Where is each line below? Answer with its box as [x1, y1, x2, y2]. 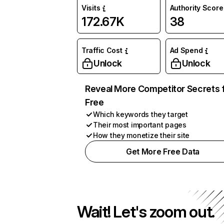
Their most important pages [93, 120, 186, 129]
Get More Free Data [125, 146, 200, 156]
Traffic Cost [81, 46, 122, 54]
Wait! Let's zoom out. [77, 202, 215, 221]
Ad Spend [169, 46, 203, 54]
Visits [81, 3, 100, 12]
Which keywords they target [93, 110, 188, 118]
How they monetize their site [93, 131, 190, 139]
